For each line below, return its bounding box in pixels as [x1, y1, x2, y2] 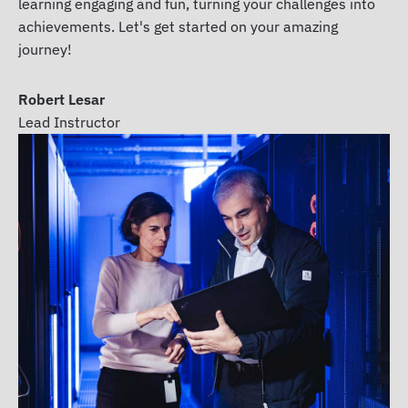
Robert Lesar [18, 89, 105, 108]
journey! [18, 39, 72, 58]
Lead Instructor [18, 112, 120, 131]
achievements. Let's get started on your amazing [18, 16, 338, 36]
